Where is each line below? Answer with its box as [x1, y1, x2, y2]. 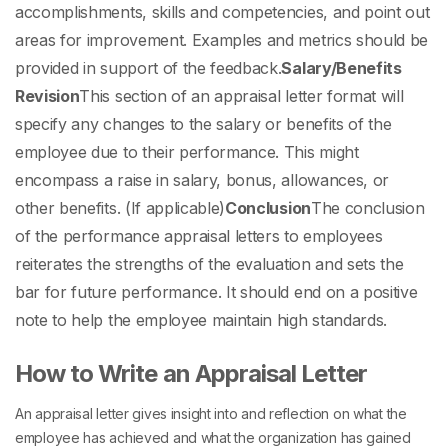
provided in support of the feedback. [15, 58, 282, 79]
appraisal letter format [209, 86, 381, 107]
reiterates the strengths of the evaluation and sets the [15, 254, 404, 275]
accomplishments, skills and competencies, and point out [15, 2, 430, 23]
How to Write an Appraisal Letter [15, 359, 368, 389]
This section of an [79, 86, 210, 107]
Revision [15, 86, 80, 107]
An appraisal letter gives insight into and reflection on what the [15, 405, 407, 423]
